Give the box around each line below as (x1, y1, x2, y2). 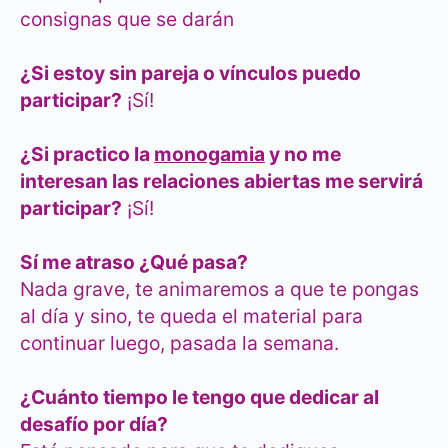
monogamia (154, 142, 265, 167)
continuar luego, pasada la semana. (20, 331, 339, 356)
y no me (265, 142, 341, 167)
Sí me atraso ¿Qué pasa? (20, 250, 248, 275)
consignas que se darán (20, 7, 234, 32)
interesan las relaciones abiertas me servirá (20, 169, 423, 194)
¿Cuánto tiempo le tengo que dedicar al (20, 385, 379, 410)
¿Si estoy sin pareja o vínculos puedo (20, 61, 361, 86)
